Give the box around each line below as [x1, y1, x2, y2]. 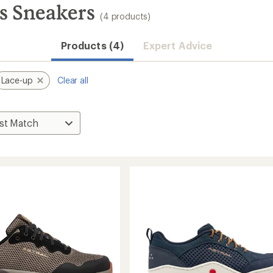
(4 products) [100, 11, 151, 21]
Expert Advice [143, 40, 212, 51]
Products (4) [60, 40, 124, 51]
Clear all [57, 75, 88, 85]
